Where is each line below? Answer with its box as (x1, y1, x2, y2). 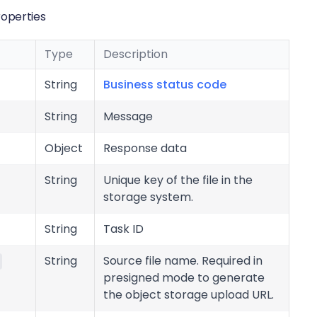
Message (103, 108, 153, 125)
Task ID (103, 221, 144, 237)
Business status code (103, 76, 226, 93)
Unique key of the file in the (103, 172, 253, 188)
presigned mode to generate (103, 270, 265, 286)
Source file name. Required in (103, 253, 263, 269)
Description (103, 46, 168, 62)
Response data (103, 140, 187, 156)
